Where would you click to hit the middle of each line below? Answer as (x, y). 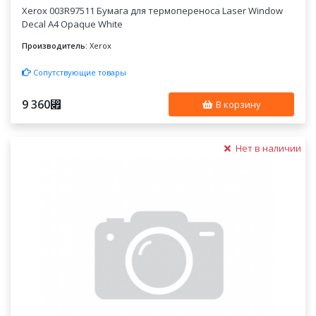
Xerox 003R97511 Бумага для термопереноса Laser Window (153, 11)
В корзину (237, 104)
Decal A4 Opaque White (73, 24)
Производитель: (55, 45)
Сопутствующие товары (79, 72)
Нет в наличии (267, 148)
